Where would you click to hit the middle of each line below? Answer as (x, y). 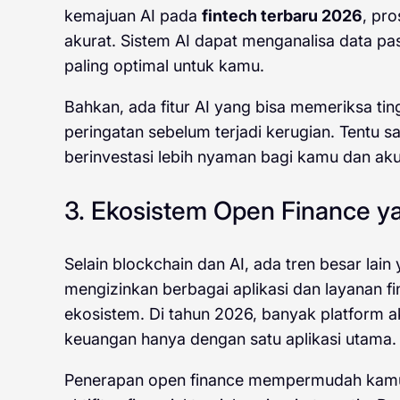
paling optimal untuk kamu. (164, 66)
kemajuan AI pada (133, 16)
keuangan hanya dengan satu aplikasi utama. (230, 339)
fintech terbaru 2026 (282, 16)
